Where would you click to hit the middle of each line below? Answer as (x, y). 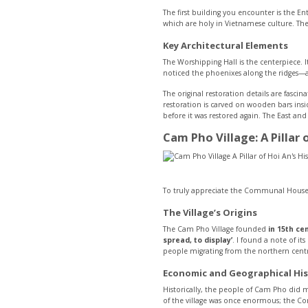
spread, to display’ (198, 240)
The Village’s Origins (210, 212)
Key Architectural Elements (225, 45)
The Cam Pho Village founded (216, 229)
